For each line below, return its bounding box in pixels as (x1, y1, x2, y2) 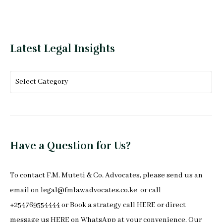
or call (137, 186, 161, 195)
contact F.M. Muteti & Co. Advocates (20, 171, 140, 180)
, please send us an (140, 171, 203, 180)
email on (10, 186, 41, 195)
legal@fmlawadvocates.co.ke (41, 186, 137, 195)
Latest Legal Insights (10, 42, 115, 55)
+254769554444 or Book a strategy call (10, 201, 137, 210)
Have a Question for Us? (10, 139, 131, 153)
